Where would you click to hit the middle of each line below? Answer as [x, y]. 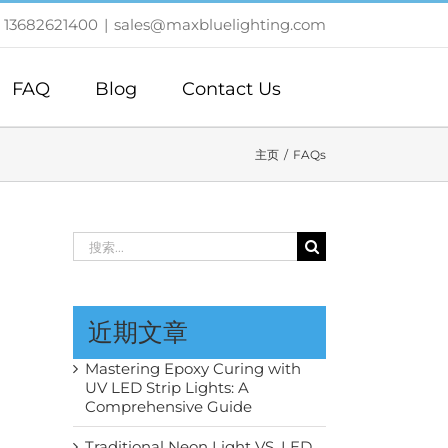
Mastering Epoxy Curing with [193, 368]
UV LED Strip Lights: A [167, 387]
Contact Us [231, 88]
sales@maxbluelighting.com [220, 24]
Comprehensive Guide [168, 406]
